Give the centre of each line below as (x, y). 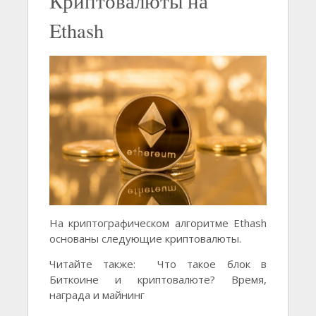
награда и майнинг (97, 294)
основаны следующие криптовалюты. (145, 238)
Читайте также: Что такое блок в (158, 263)
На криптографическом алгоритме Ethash (158, 223)
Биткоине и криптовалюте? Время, (158, 279)
